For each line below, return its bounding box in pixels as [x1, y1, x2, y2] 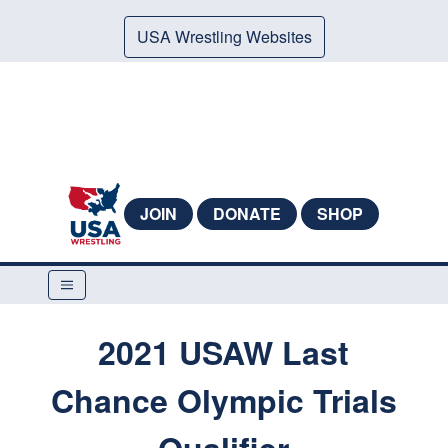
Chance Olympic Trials [50, 377, 397, 423]
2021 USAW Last [98, 329, 350, 375]
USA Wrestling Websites [136, 25, 312, 48]
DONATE [212, 202, 281, 225]
